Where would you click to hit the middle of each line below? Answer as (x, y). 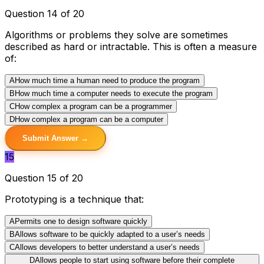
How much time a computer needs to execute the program (114, 93)
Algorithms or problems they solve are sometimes (116, 34)
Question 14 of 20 (44, 13)
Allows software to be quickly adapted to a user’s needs (110, 234)
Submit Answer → (55, 138)
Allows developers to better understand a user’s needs (107, 247)
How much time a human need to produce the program (107, 80)
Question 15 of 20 (44, 178)
